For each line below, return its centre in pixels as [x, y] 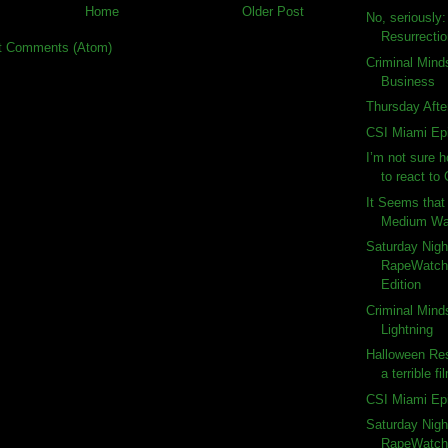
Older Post [273, 11]
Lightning [407, 329]
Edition [401, 285]
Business [408, 81]
